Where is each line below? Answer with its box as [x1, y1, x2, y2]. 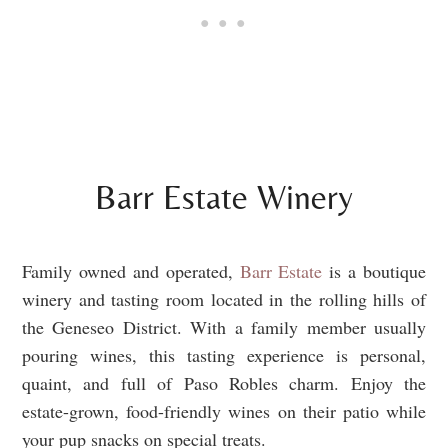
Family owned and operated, [22, 259, 240, 284]
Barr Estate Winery [95, 177, 353, 218]
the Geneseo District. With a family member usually [22, 315, 426, 340]
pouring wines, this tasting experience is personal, [22, 343, 426, 368]
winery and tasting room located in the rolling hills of [22, 287, 426, 312]
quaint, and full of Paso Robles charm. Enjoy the [22, 371, 426, 396]
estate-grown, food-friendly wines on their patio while [22, 399, 426, 424]
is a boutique [322, 259, 426, 284]
